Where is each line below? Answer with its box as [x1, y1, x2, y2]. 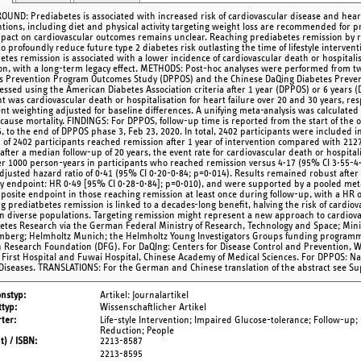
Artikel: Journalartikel [100, 289, 189, 301]
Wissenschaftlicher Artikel [100, 302, 206, 313]
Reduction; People [100, 326, 174, 337]
